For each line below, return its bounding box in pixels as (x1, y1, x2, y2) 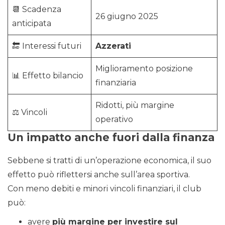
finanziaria (95, 78, 136, 88)
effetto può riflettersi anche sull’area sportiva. (8, 170, 190, 180)
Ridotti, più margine (95, 100, 174, 110)
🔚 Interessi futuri (12, 41, 81, 51)
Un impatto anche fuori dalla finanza (8, 131, 214, 144)
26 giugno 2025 (95, 12, 158, 22)
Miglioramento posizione (95, 64, 193, 74)
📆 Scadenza (12, 5, 61, 15)
